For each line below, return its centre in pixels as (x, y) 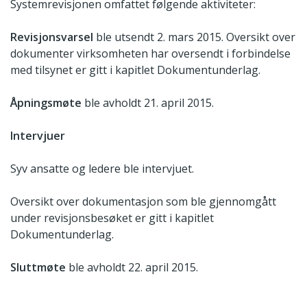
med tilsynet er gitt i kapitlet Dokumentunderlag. (135, 70)
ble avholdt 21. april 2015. (149, 102)
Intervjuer (38, 135)
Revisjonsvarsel (53, 37)
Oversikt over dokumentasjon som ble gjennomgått (143, 201)
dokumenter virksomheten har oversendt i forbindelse (150, 53)
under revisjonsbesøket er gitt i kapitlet (112, 218)
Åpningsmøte (47, 102)
